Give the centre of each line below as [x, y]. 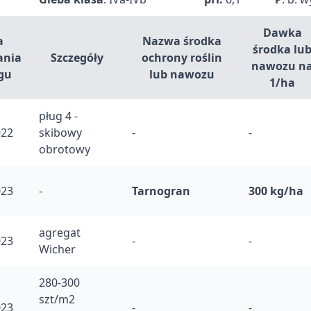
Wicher [57, 249]
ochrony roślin [182, 58]
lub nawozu [182, 74]
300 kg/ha [276, 191]
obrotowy [65, 149]
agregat [60, 233]
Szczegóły [77, 58]
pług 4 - [58, 116]
